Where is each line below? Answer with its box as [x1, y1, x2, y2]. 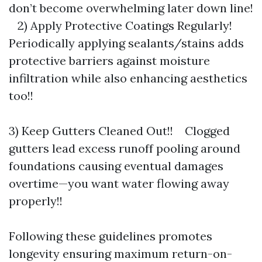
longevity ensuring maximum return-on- [9, 246, 232, 261]
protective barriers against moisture [9, 53, 210, 68]
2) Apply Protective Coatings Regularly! [9, 18, 241, 33]
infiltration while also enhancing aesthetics [9, 71, 247, 85]
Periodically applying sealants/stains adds [9, 36, 244, 50]
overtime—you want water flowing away [9, 176, 229, 191]
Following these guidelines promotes [9, 229, 212, 243]
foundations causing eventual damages [9, 158, 223, 173]
